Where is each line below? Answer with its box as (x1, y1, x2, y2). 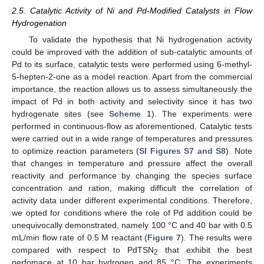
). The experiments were (151, 109, 253, 119)
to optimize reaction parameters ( (12, 146, 140, 156)
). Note (226, 146, 253, 156)
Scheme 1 (109, 109, 151, 119)
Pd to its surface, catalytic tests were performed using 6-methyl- (12, 60, 252, 70)
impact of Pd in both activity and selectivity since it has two (12, 97, 252, 107)
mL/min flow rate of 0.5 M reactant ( (12, 233, 148, 243)
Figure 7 (147, 233, 181, 243)
